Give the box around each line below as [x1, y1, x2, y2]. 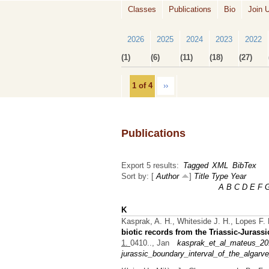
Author [156, 172, 179, 181]
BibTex [232, 161, 256, 171]
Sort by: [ [121, 172, 156, 181]
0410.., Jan [130, 238, 169, 247]
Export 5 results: [121, 161, 179, 171]
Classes [128, 5, 156, 14]
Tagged [183, 161, 208, 171]
